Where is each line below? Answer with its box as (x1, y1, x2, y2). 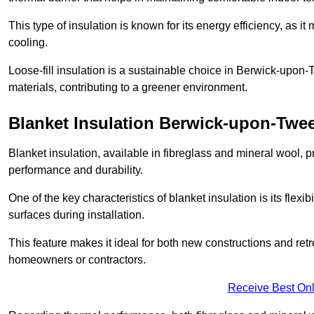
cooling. (8, 36, 48, 49)
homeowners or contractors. (8, 254, 146, 266)
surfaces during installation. (8, 209, 144, 221)
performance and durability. (8, 164, 143, 177)
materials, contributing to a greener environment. (8, 81, 247, 94)
